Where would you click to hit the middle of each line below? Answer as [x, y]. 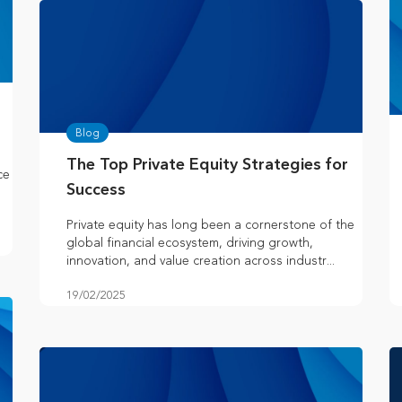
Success [96, 191]
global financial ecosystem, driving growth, [190, 243]
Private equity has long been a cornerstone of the [210, 225]
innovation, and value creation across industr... [201, 261]
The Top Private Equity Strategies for [207, 166]
